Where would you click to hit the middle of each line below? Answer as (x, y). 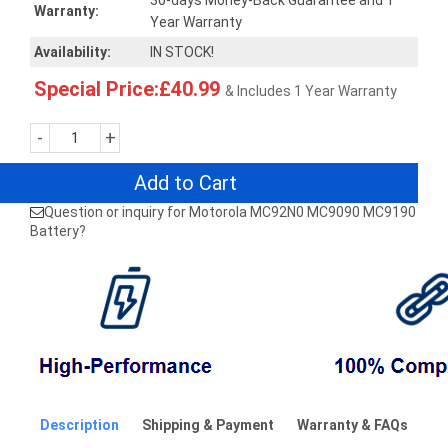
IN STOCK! (182, 52)
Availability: (72, 52)
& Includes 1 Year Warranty (311, 91)
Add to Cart (185, 183)
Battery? (58, 231)
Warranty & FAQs (352, 425)
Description (79, 425)
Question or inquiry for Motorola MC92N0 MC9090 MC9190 (230, 212)
